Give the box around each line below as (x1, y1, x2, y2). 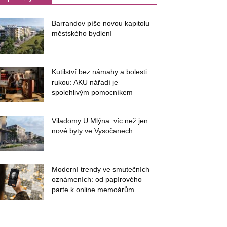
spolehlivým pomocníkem (52, 88, 133, 96)
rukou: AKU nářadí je (52, 78, 118, 86)
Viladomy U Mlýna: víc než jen (52, 117, 148, 125)
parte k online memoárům (52, 185, 134, 194)
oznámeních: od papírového (52, 175, 142, 183)
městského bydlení (52, 29, 112, 37)
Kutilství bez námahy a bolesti (52, 68, 147, 76)
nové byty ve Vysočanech (52, 127, 133, 135)
